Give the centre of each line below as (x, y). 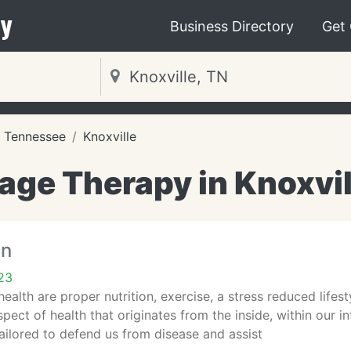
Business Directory (232, 26)
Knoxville (110, 136)
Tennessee (35, 136)
